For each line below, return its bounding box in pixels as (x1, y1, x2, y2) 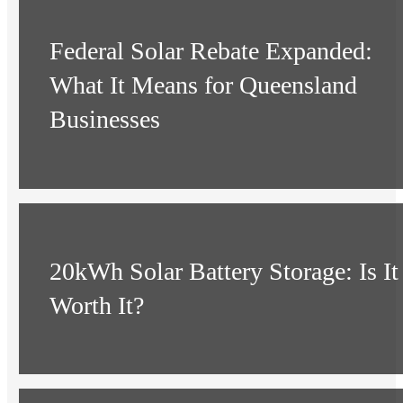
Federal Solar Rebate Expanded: (49, 37, 373, 66)
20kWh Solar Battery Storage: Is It (49, 256, 399, 285)
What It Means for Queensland (49, 71, 358, 100)
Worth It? (49, 291, 145, 319)
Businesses (49, 105, 161, 134)
